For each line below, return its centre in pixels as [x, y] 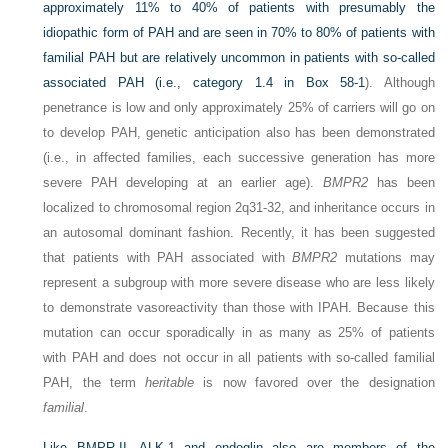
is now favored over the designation [314, 383]
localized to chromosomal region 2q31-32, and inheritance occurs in [239, 208]
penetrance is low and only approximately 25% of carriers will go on [239, 108]
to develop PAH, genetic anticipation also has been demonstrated [239, 133]
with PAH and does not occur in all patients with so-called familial [239, 358]
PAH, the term [94, 383]
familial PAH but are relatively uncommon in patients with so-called [239, 58]
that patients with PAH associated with [168, 258]
